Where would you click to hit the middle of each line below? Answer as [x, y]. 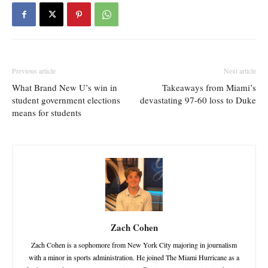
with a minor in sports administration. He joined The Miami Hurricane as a [134, 257]
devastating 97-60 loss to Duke [198, 100]
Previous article [34, 71]
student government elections [66, 100]
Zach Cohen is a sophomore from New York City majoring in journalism [134, 244]
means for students [47, 113]
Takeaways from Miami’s [209, 88]
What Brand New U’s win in [65, 88]
